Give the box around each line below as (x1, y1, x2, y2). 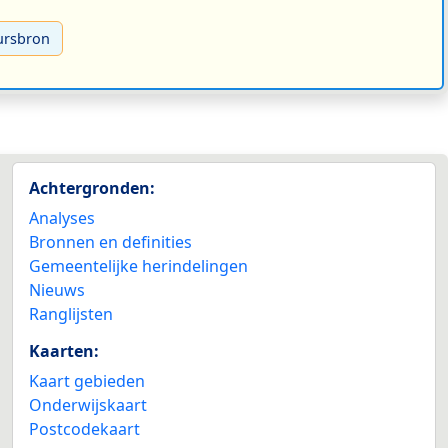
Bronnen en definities (29, 230, 192, 253)
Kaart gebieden (29, 369, 145, 392)
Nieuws (29, 278, 85, 301)
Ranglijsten (29, 302, 113, 325)
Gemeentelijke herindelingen (29, 254, 248, 277)
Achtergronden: (29, 176, 155, 199)
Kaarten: (29, 339, 99, 362)
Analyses (29, 206, 95, 229)
